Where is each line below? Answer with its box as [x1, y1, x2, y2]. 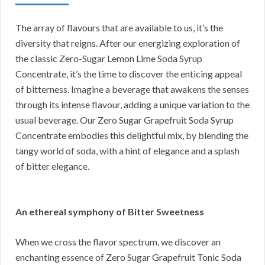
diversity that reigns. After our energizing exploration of [15, 37, 240, 49]
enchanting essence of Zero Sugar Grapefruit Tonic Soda [15, 251, 241, 263]
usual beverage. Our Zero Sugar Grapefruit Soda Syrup [15, 114, 234, 126]
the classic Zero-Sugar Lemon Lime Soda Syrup [15, 53, 202, 64]
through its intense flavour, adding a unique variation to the [15, 99, 250, 111]
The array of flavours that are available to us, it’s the [15, 22, 223, 34]
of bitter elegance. [15, 160, 89, 172]
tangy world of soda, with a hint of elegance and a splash [15, 145, 240, 157]
